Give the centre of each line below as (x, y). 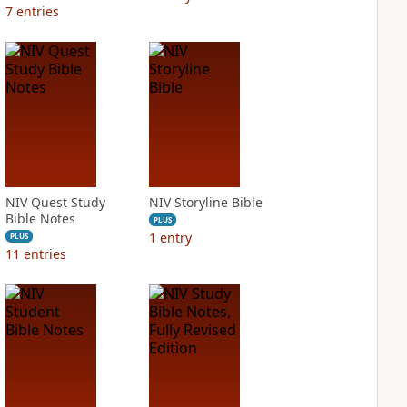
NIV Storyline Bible (205, 202)
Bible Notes (40, 218)
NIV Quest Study (55, 202)
